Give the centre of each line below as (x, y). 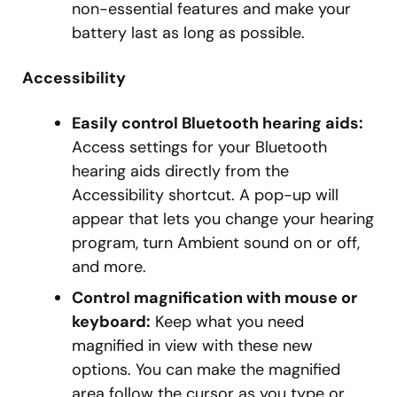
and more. (109, 267)
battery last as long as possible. (188, 33)
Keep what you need (227, 322)
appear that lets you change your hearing (223, 219)
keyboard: (111, 322)
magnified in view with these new (192, 346)
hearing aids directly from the (180, 171)
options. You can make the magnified (206, 370)
